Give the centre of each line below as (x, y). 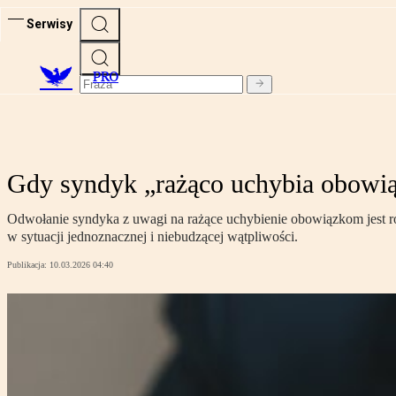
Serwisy (49, 23)
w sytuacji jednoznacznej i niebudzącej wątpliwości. (152, 237)
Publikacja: (28, 265)
